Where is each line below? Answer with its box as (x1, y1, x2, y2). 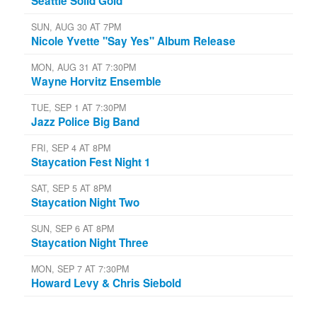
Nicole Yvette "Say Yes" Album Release (31, 33, 236, 49)
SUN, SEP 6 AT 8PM (31, 221, 114, 235)
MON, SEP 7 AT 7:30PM (31, 262, 129, 275)
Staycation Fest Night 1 (31, 154, 151, 170)
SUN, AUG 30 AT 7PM (31, 20, 121, 33)
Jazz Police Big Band (31, 113, 139, 129)
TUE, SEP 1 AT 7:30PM (31, 100, 126, 114)
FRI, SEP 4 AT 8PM (31, 141, 110, 154)
